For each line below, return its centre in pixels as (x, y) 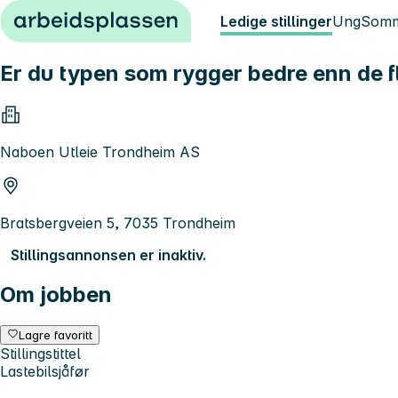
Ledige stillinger (276, 21)
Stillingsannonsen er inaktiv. (108, 255)
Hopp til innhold (62, 16)
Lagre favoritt (56, 334)
